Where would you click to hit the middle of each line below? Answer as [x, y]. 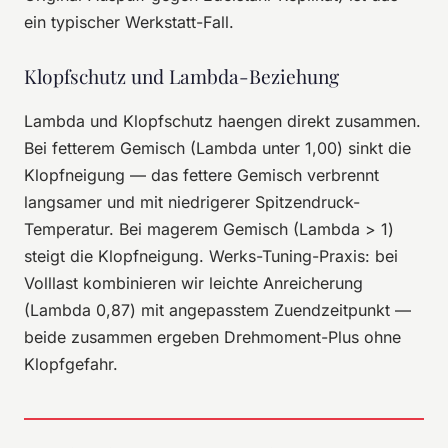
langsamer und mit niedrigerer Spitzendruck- [192, 201]
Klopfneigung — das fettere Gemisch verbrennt [201, 174]
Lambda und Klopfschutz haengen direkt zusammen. [222, 120]
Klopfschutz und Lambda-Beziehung [181, 75]
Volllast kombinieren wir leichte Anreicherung [193, 282]
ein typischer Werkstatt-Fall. [129, 21]
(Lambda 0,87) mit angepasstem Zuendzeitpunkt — [217, 309]
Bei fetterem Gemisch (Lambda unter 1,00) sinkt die [217, 147]
